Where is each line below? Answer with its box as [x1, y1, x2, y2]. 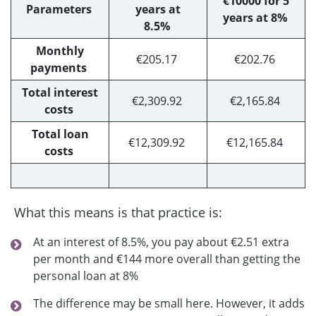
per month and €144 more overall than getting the [33, 250, 300, 267]
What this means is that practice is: [14, 203, 226, 221]
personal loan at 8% [33, 267, 138, 284]
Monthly [36, 42, 84, 59]
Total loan [31, 126, 89, 142]
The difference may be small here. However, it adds [33, 295, 305, 311]
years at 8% [222, 9, 287, 25]
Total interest [22, 84, 98, 100]
